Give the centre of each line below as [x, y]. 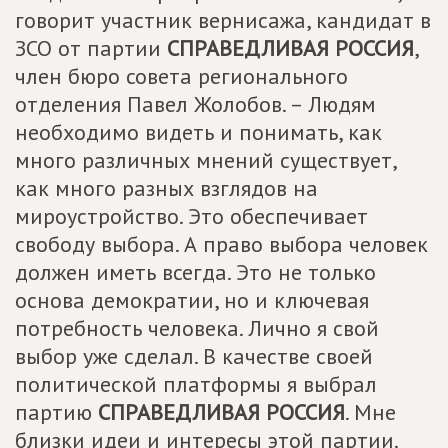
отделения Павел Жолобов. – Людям [195, 104]
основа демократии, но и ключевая [192, 300]
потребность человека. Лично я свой [197, 328]
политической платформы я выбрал [196, 384]
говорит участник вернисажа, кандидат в [223, 20]
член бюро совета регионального [181, 76]
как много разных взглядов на [166, 188]
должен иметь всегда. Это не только [195, 272]
